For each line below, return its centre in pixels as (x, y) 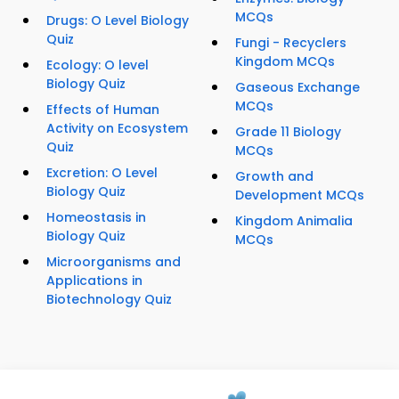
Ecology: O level (98, 65)
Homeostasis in (96, 218)
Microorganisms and (114, 262)
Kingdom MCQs (285, 62)
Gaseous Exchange (297, 88)
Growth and (274, 177)
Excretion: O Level (102, 173)
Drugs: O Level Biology (118, 21)
